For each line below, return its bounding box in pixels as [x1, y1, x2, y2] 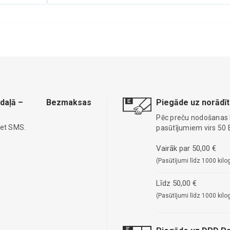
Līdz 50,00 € [156, 178, 197, 188]
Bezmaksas [46, 97, 92, 107]
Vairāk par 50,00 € [156, 143, 217, 153]
